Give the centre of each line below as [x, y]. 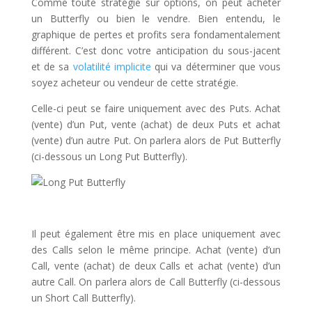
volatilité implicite [112, 67]
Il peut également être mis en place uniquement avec [156, 234]
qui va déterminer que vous [216, 67]
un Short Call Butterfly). [83, 298]
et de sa [52, 67]
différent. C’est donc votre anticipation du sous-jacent [156, 50]
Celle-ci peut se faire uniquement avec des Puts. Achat [156, 108]
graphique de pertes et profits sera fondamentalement [156, 34]
